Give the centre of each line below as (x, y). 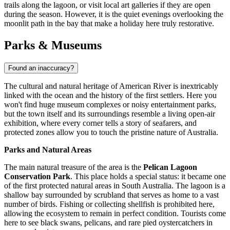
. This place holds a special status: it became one (148, 176)
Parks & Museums (53, 45)
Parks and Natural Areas (48, 149)
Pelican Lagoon (170, 167)
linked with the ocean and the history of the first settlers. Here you (110, 95)
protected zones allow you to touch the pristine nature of (95, 132)
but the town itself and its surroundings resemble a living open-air (110, 113)
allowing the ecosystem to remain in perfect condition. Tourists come (115, 213)
